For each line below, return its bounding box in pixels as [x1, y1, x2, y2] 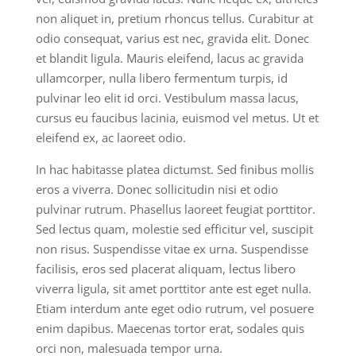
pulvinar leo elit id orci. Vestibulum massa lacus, [35, 90, 299, 106]
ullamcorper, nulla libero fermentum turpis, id [35, 70, 288, 86]
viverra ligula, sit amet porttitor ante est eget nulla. [35, 281, 311, 296]
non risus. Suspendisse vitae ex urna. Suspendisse [35, 241, 308, 257]
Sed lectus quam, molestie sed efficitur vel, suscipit [35, 221, 313, 237]
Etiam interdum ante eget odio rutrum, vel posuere [35, 300, 314, 316]
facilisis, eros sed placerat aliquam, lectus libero [35, 261, 296, 277]
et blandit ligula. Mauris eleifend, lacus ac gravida [35, 50, 304, 66]
